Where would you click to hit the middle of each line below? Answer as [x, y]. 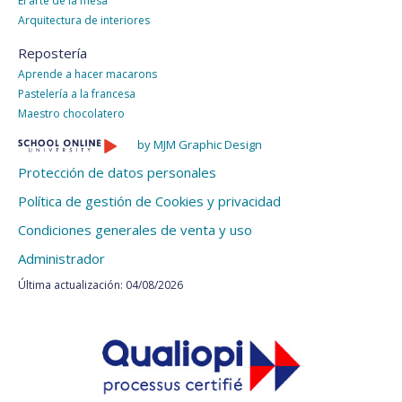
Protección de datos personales [117, 173]
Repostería [52, 53]
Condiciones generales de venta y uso [135, 230]
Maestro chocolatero [71, 114]
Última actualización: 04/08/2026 [100, 285]
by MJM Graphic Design [200, 145]
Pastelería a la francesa [77, 94]
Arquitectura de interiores [84, 21]
